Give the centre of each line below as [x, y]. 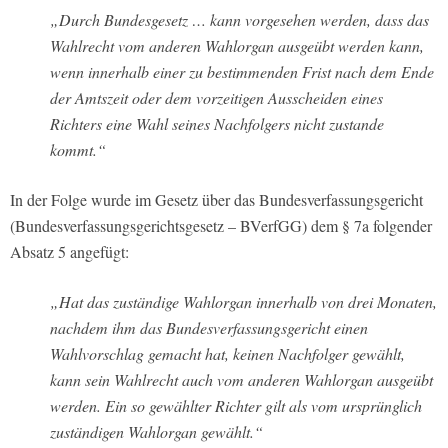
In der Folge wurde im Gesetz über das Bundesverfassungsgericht [216, 200]
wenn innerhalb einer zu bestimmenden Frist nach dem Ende [242, 72]
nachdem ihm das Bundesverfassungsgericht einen [209, 328]
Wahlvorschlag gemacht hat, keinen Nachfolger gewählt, [227, 354]
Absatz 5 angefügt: [69, 252]
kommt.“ [78, 150]
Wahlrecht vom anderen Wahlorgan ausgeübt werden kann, [237, 46]
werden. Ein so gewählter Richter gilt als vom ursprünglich [236, 406]
